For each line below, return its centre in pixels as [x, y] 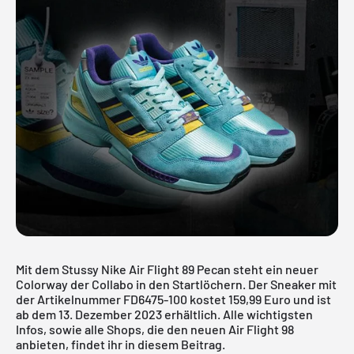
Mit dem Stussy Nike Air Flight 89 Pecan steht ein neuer [167, 269]
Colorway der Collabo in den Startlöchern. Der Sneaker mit [176, 284]
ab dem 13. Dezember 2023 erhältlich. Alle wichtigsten [164, 314]
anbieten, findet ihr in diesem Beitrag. [121, 344]
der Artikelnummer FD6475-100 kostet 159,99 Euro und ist [173, 299]
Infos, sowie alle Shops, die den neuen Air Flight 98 [155, 329]
